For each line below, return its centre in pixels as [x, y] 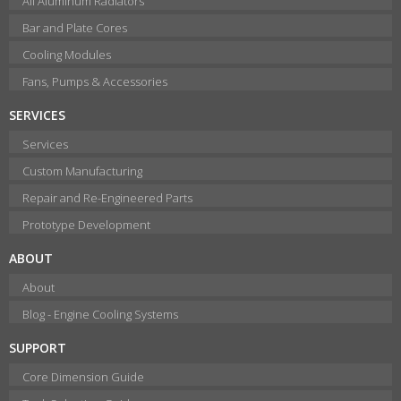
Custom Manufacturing [82, 171]
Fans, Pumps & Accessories [95, 82]
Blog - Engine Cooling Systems [100, 315]
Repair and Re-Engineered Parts [107, 198]
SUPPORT [38, 348]
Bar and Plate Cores [75, 28]
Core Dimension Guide [83, 377]
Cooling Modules [67, 55]
